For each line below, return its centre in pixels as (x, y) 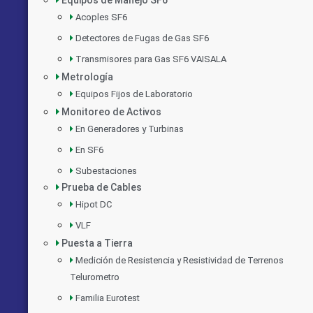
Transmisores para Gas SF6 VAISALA (151, 59)
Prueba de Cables (102, 187)
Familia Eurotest (108, 298)
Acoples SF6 (101, 17)
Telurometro (95, 277)
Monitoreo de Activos (111, 111)
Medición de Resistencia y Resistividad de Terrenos (180, 260)
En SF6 (89, 150)
